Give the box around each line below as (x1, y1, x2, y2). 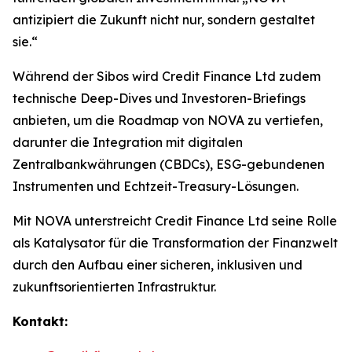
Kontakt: (13, 313, 68, 329)
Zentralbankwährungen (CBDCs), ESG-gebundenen (13, 156, 324, 172)
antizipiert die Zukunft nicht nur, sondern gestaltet (13, 12, 315, 27)
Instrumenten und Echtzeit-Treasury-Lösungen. (13, 178, 299, 194)
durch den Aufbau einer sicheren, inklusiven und (13, 257, 302, 273)
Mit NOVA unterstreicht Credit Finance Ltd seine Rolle (13, 213, 337, 229)
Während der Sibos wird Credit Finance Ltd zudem (13, 68, 321, 84)
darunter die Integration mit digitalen (13, 134, 243, 150)
